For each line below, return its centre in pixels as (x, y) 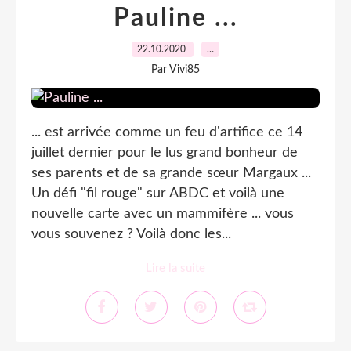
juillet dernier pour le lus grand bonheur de (165, 153)
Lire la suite (175, 268)
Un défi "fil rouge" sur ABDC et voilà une (158, 194)
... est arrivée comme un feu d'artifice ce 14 (167, 132)
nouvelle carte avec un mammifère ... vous (163, 214)
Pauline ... (175, 18)
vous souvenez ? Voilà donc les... (131, 234)
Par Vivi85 (175, 70)
